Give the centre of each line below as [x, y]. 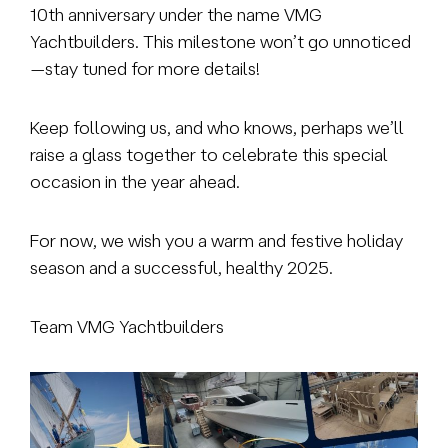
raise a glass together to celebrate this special [209, 154]
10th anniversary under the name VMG [176, 14]
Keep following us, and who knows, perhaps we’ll [217, 127]
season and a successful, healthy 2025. [181, 267]
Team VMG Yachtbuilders [127, 326]
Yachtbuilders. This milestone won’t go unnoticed [220, 41]
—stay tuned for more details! [145, 68]
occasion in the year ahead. [135, 181]
